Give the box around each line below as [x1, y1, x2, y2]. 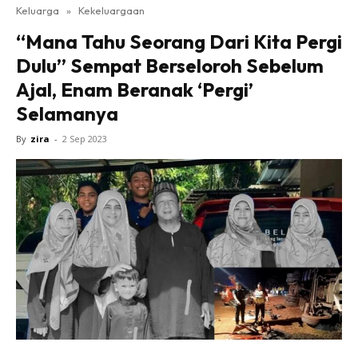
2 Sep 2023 [62, 133, 107, 145]
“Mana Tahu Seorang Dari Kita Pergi [16, 30, 342, 54]
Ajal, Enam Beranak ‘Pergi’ [16, 78, 253, 101]
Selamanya [16, 101, 118, 125]
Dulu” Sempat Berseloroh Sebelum [16, 54, 324, 78]
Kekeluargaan [78, 4, 145, 17]
